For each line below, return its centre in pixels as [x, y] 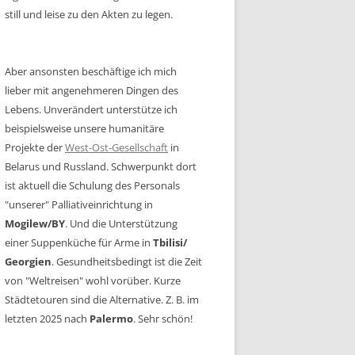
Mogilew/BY [35, 223]
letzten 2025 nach [47, 318]
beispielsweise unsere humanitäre [84, 128]
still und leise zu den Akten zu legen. [89, 14]
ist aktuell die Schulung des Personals [92, 185]
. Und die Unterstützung [121, 223]
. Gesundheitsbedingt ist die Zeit [127, 261]
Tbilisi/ [170, 242]
